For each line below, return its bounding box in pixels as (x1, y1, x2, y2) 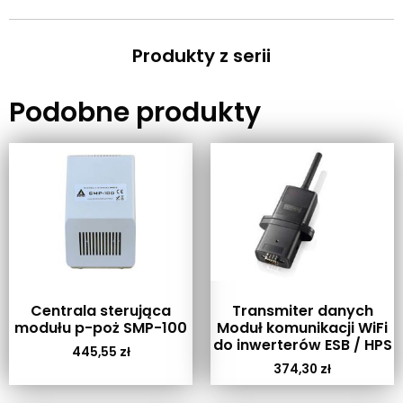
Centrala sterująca (31, 300, 171, 321)
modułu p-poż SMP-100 (14, 317, 187, 338)
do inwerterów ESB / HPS (212, 334, 392, 355)
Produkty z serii (132, 42, 271, 68)
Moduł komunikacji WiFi (217, 317, 388, 338)
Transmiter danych (231, 300, 373, 321)
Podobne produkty (9, 93, 261, 131)
